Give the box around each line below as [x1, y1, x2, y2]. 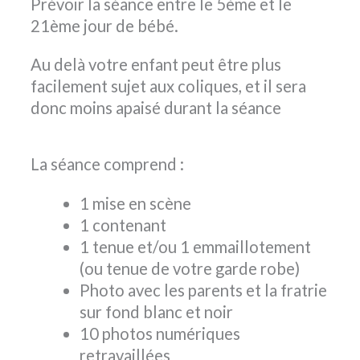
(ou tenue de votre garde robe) [79, 258, 300, 278]
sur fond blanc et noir [79, 301, 233, 321]
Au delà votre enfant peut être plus [31, 54, 281, 74]
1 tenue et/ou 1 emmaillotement [79, 236, 311, 256]
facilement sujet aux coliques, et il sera [31, 76, 306, 96]
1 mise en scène [79, 193, 191, 213]
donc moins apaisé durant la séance [31, 97, 281, 117]
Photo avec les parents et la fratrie [79, 280, 327, 300]
